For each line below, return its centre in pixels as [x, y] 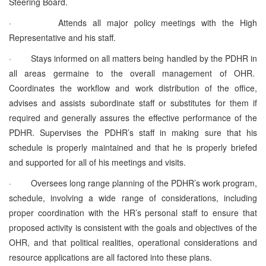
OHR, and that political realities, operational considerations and [133, 242]
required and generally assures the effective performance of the [133, 117]
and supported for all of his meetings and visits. [97, 162]
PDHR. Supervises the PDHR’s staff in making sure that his [133, 132]
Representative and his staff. [62, 37]
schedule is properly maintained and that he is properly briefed [133, 147]
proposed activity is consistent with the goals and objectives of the [133, 227]
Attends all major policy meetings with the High [158, 22]
